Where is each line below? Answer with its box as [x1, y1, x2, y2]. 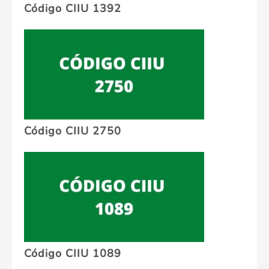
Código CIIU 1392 [24, 1, 121, 16]
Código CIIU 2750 [24, 124, 121, 139]
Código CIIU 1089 [24, 246, 121, 261]
